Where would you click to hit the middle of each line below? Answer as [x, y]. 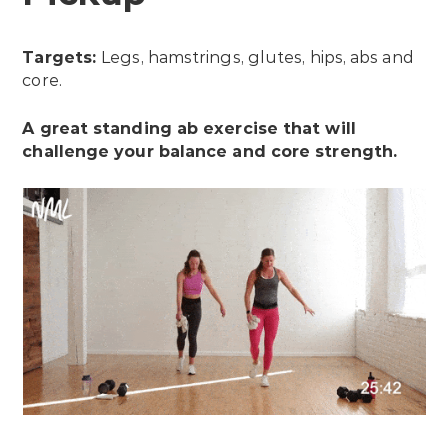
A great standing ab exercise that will [189, 129]
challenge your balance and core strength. [210, 152]
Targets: [62, 58]
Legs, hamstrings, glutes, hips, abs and [257, 58]
